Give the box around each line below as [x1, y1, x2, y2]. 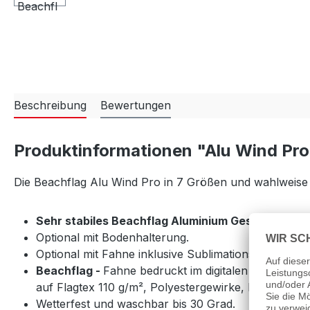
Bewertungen [100, 98, 171, 112]
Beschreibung [14, 98, 86, 112]
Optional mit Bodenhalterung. [36, 230, 189, 244]
